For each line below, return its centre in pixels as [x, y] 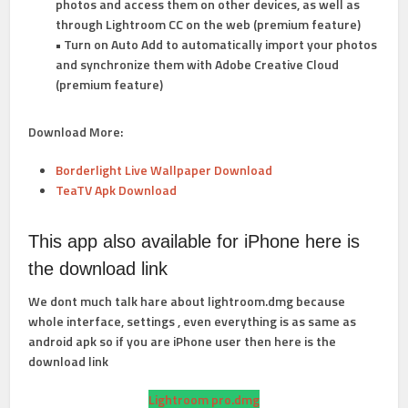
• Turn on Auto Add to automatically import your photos [217, 44]
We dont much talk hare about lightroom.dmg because [187, 301]
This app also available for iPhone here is [194, 241]
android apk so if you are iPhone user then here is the [183, 341]
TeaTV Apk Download [118, 190]
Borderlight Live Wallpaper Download [164, 170]
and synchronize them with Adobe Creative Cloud [198, 64]
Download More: [76, 132]
